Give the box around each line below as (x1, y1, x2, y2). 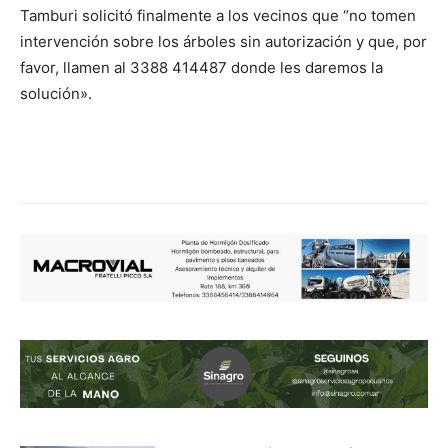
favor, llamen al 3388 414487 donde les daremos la (20, 57, 383, 77)
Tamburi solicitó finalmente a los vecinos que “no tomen (20, 5, 416, 25)
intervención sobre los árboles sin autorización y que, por (20, 31, 427, 51)
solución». (20, 83, 92, 103)
